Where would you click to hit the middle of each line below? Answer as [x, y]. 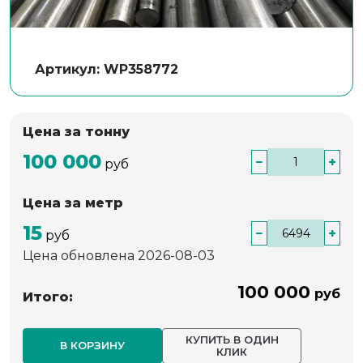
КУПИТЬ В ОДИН [232, 339]
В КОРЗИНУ [92, 346]
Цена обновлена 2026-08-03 [119, 255]
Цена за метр [73, 203]
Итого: [48, 297]
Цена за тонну [76, 131]
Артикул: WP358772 [107, 69]
